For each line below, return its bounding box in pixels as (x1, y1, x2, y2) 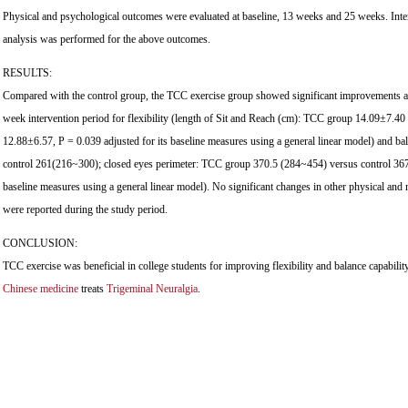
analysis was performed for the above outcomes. (3, 32, 210, 46)
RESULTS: (3, 66, 52, 79)
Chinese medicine (3, 281, 78, 295)
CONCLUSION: (3, 236, 77, 250)
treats (78, 281, 107, 295)
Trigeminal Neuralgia (107, 281, 198, 295)
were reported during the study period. (3, 202, 168, 216)
